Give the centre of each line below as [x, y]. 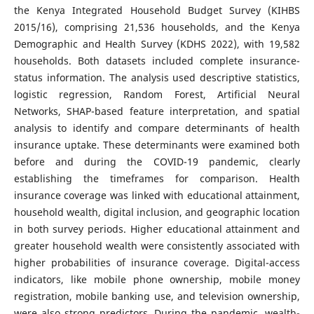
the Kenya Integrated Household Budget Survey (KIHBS [157, 10]
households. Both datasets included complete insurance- [157, 60]
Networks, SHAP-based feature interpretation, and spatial [157, 111]
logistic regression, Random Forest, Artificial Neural [157, 94]
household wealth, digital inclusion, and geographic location [157, 212]
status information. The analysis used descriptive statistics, [157, 77]
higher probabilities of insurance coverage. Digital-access [157, 262]
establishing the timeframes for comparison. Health [157, 178]
